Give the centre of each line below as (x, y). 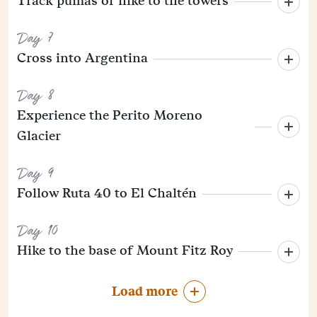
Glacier (39, 136)
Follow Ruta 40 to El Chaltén (107, 193)
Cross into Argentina (82, 58)
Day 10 (38, 232)
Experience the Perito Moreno (110, 115)
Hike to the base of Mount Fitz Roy (125, 250)
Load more (144, 292)
